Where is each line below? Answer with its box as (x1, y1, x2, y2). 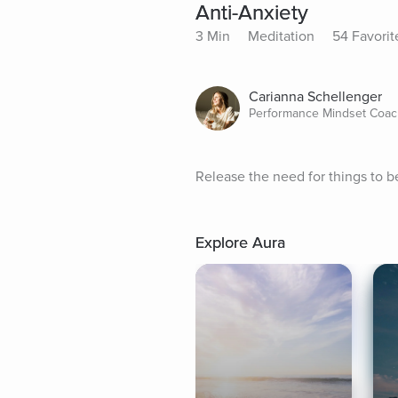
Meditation (248, 27, 314, 45)
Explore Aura (195, 232, 285, 252)
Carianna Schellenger (249, 87, 382, 106)
